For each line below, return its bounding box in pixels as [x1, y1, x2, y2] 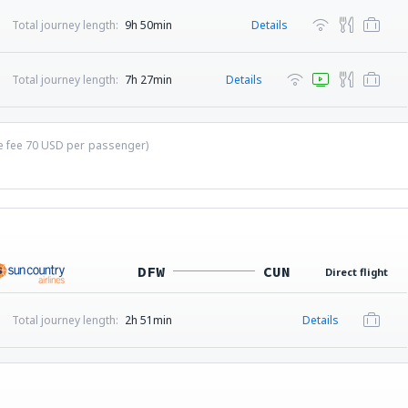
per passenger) [64, 138, 148, 153]
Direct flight [325, 265, 388, 279]
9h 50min [124, 17, 172, 33]
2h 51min [124, 312, 172, 328]
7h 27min [124, 72, 172, 87]
